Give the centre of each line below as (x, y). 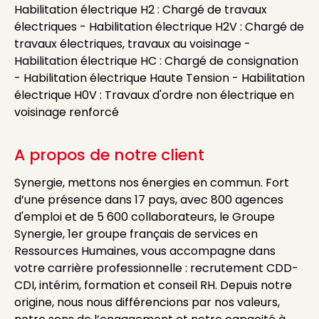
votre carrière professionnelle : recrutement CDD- (156, 268)
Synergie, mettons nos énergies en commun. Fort (152, 183)
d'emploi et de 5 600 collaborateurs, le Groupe (145, 217)
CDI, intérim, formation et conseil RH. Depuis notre (153, 285)
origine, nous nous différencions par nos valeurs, (147, 302)
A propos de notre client (109, 155)
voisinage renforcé (67, 112)
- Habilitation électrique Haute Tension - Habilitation (159, 78)
